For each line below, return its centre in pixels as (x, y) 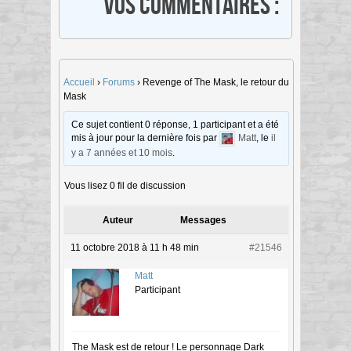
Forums (119, 82)
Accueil (79, 82)
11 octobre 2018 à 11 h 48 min (135, 247)
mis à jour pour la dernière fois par (146, 138)
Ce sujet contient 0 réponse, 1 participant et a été (175, 124)
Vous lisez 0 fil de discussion (125, 185)
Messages (203, 220)
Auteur (118, 220)
